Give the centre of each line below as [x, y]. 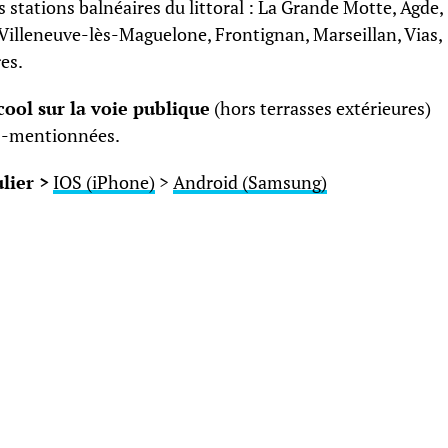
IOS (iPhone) [104, 183]
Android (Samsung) [250, 183]
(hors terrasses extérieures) [320, 109]
